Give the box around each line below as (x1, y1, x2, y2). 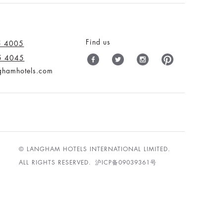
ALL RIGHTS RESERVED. (19, 159, 94, 166)
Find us (86, 38, 111, 46)
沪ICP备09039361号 (95, 159, 157, 166)
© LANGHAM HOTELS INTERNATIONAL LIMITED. (19, 146, 171, 152)
